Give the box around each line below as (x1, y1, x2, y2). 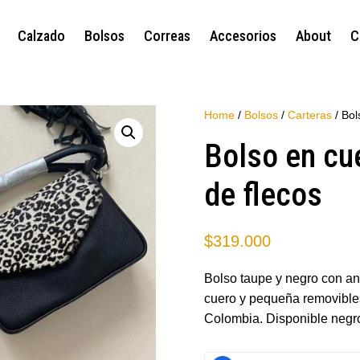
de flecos (203, 175, 322, 214)
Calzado (17, 27, 65, 44)
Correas (143, 27, 190, 44)
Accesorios (209, 27, 276, 44)
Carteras (287, 108, 332, 121)
